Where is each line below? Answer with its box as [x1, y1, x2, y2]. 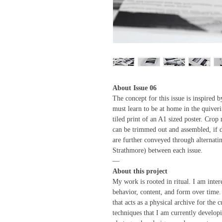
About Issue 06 [112, 84, 157, 92]
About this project [112, 167, 167, 175]
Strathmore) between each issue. [112, 147, 203, 154]
